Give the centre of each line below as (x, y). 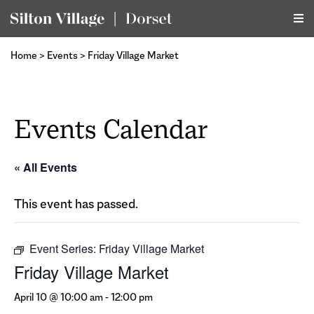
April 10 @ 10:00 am (59, 297)
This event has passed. (76, 204)
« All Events (46, 168)
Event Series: (64, 249)
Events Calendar (111, 130)
